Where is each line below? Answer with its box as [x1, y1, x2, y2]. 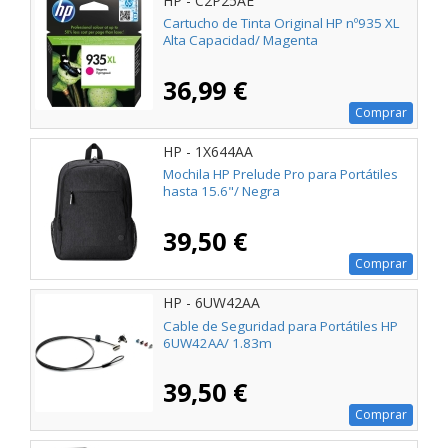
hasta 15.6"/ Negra [163, 182, 280, 201]
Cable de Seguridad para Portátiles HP [163, 316, 398, 335]
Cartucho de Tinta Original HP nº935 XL [163, 14, 400, 33]
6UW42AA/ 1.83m [163, 333, 272, 352]
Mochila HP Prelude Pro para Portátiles [163, 165, 398, 184]
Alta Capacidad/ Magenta [163, 31, 318, 50]
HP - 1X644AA [163, 142, 253, 162]
